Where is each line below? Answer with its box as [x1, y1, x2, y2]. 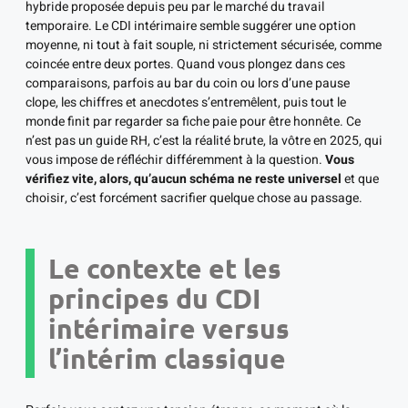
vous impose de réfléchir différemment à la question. [25, 150, 325, 170]
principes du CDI [48, 281, 260, 316]
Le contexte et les [48, 251, 281, 286]
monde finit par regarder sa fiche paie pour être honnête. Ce [25, 112, 361, 132]
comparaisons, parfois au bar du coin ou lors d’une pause [25, 74, 350, 94]
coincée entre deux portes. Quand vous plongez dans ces [25, 55, 345, 75]
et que [342, 169, 379, 189]
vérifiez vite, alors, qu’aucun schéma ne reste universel [25, 169, 342, 189]
